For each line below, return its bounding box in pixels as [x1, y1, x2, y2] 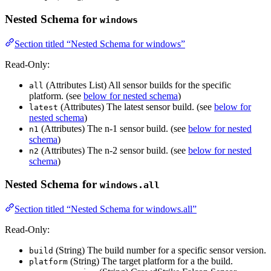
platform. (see [29, 90, 83, 101]
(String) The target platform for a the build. [68, 256, 233, 267]
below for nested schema [83, 90, 178, 101]
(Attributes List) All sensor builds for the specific [44, 79, 231, 90]
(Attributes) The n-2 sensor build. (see [39, 145, 188, 155]
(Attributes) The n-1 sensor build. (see [39, 123, 188, 134]
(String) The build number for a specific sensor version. [53, 245, 266, 256]
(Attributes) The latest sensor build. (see [58, 101, 214, 112]
